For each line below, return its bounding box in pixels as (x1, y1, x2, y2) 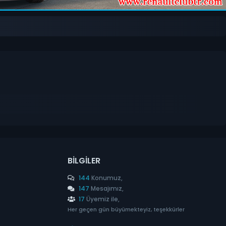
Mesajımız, (89, 184, 124, 193)
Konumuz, (89, 173, 123, 182)
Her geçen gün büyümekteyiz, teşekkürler (67, 205, 185, 214)
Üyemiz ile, (84, 194, 120, 203)
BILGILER (67, 154, 100, 166)
